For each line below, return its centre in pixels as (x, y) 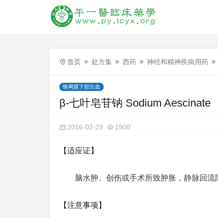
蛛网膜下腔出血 (82, 87)
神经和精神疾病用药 (178, 62)
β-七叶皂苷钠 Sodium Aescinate (135, 103)
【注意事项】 (83, 205)
